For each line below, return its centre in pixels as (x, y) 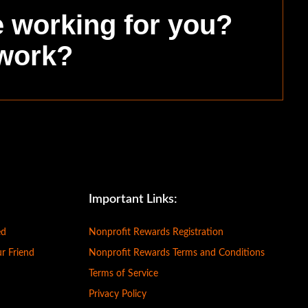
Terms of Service (123, 273)
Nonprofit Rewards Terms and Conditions (176, 253)
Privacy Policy (117, 294)
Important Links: (133, 199)
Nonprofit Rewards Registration (156, 232)
